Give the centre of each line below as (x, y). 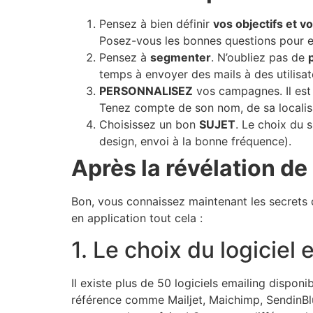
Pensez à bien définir (156, 24)
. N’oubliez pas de (260, 58)
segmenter (181, 58)
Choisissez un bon (149, 125)
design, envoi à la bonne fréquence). (195, 141)
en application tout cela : (139, 218)
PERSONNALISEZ (146, 91)
